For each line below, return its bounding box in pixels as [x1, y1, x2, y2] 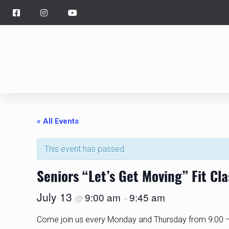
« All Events [37, 117, 79, 126]
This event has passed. [44, 144, 126, 154]
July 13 [37, 189, 75, 205]
